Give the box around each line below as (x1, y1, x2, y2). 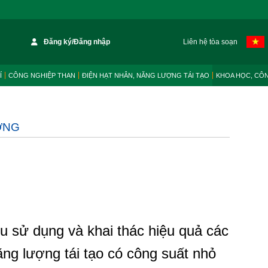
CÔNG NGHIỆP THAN (8, 72, 75, 79)
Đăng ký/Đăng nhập (44, 38, 111, 46)
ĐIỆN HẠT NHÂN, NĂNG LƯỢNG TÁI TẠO (82, 72, 209, 79)
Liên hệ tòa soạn (182, 38, 237, 46)
